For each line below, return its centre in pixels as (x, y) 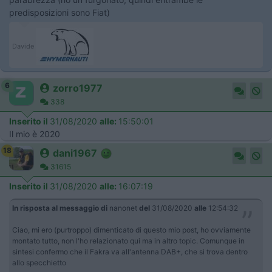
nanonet (123, 208)
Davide (24, 46)
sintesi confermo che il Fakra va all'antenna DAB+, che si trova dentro (130, 251)
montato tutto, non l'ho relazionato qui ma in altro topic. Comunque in (128, 240)
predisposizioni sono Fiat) (59, 12)
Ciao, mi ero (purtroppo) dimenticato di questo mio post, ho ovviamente (131, 229)
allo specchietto (39, 262)
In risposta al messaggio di (60, 208)
